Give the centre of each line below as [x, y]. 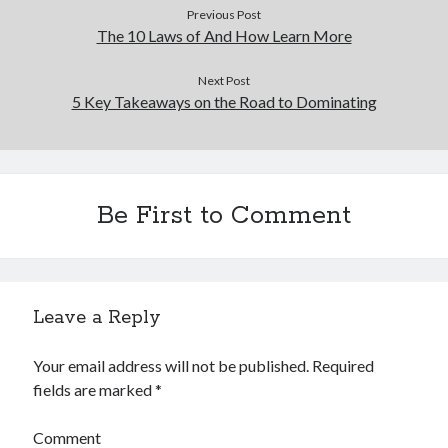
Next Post [224, 80]
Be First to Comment [224, 215]
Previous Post [224, 14]
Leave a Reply [97, 317]
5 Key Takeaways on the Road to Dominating [224, 101]
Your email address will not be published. [171, 365]
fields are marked [94, 389]
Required [343, 365]
